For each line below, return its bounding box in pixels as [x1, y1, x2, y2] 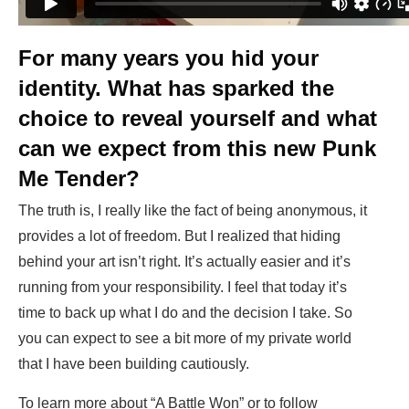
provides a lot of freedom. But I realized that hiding [18, 228, 341, 245]
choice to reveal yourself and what [18, 106, 377, 131]
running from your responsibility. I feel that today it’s [18, 279, 347, 296]
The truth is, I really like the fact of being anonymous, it [18, 203, 367, 219]
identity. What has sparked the [18, 76, 334, 101]
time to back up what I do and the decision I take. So [18, 305, 352, 321]
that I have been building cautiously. [18, 356, 249, 372]
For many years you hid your [18, 46, 319, 71]
